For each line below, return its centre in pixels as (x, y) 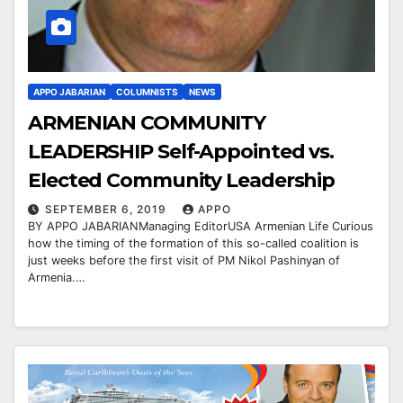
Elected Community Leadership (182, 180)
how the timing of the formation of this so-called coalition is (193, 243)
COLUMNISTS (147, 91)
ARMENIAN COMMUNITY (147, 122)
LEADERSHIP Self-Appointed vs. (182, 151)
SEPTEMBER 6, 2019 (107, 209)
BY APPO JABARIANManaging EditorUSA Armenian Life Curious (201, 226)
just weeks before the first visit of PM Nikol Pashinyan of (184, 260)
